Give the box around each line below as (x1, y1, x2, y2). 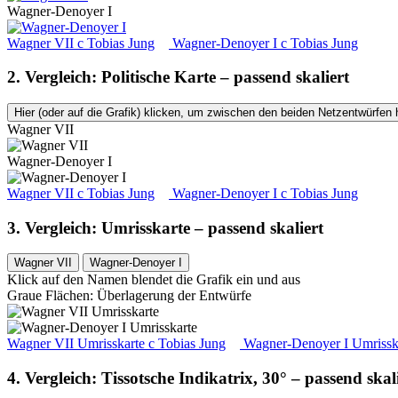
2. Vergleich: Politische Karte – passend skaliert (7, 68, 349, 87)
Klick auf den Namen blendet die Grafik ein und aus (7, 272, 300, 288)
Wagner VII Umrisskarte (7, 336, 148, 352)
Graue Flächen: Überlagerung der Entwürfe (7, 288, 251, 304)
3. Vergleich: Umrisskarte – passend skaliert (7, 218, 323, 237)
